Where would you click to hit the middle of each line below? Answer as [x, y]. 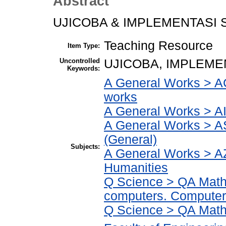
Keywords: [83, 68]
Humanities [136, 167]
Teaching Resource [158, 45]
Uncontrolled [80, 61]
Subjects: [85, 146]
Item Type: [84, 45]
